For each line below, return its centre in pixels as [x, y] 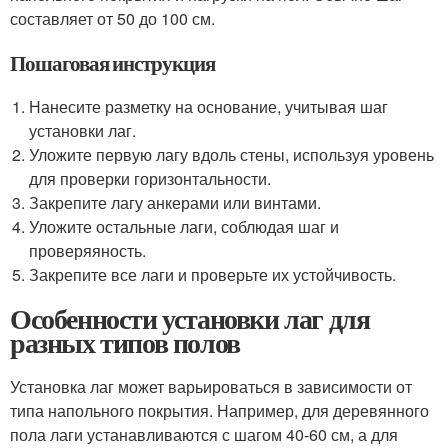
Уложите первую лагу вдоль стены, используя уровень [232, 154]
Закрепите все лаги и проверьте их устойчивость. [213, 274]
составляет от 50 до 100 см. [112, 18]
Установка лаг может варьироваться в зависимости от [211, 386]
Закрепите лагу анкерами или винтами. [175, 202]
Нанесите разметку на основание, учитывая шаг [209, 106]
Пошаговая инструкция [112, 63]
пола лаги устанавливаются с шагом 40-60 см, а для [204, 434]
